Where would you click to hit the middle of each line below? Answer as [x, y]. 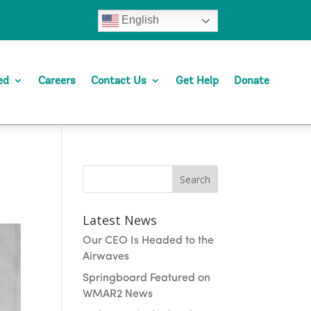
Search [195, 179]
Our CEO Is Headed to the [149, 241]
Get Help [197, 80]
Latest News [120, 220]
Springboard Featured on [147, 278]
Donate [252, 80]
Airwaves [106, 257]
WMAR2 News [118, 294]
